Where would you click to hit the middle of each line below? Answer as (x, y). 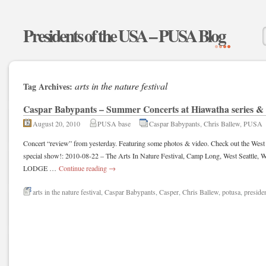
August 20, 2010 (56, 123)
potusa (231, 192)
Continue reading (84, 168)
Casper (169, 192)
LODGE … (41, 168)
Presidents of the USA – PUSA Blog (124, 35)
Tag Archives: (49, 86)
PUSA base (114, 123)
